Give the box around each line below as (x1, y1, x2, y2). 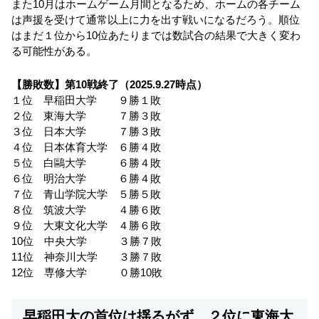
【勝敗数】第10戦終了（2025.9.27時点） (11, 78, 207, 91)
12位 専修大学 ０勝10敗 (11, 266, 162, 279)
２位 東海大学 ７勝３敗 (11, 110, 161, 122)
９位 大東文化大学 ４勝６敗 (11, 219, 161, 232)
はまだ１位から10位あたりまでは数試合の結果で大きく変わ (11, 28, 300, 41)
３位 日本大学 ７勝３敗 (11, 125, 161, 138)
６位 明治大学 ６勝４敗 (11, 172, 161, 185)
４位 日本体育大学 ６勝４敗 (11, 141, 161, 154)
